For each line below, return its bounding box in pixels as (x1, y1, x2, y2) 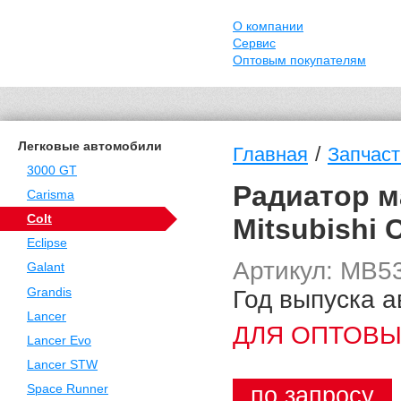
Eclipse (27, 236, 67, 251)
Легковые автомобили (18, 139, 162, 153)
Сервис (233, 37, 276, 50)
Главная (233, 143, 308, 166)
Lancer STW (27, 358, 98, 372)
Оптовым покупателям (233, 54, 366, 67)
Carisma (27, 187, 74, 201)
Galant (27, 260, 64, 275)
